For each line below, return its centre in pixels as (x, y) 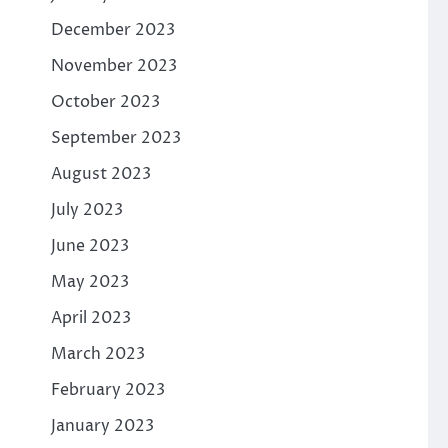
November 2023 (113, 66)
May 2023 (89, 282)
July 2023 (86, 210)
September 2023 (115, 138)
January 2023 (102, 426)
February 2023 (107, 390)
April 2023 (90, 318)
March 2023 (97, 354)
